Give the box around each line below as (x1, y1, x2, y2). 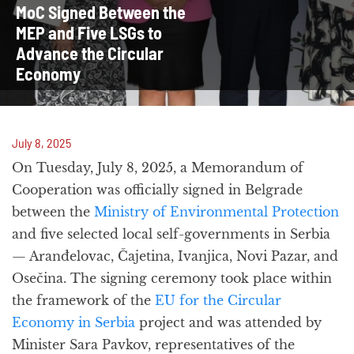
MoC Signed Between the (16, 2, 186, 22)
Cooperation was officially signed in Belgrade (12, 182, 303, 198)
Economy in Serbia (12, 314, 135, 330)
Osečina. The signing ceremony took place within (12, 270, 332, 286)
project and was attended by (135, 314, 322, 330)
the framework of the (12, 292, 155, 308)
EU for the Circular (155, 292, 281, 308)
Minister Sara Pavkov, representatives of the (12, 337, 295, 352)
